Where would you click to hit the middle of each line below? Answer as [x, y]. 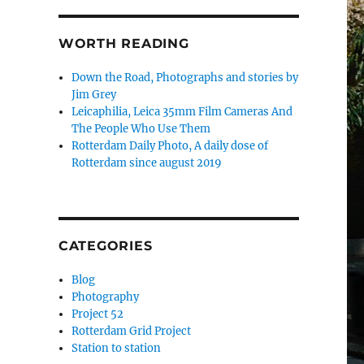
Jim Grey [94, 95]
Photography [106, 297]
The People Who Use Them [141, 129]
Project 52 [98, 314]
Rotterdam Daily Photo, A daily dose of [170, 146]
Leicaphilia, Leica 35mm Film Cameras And [182, 112]
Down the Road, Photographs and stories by [185, 78]
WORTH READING [123, 44]
